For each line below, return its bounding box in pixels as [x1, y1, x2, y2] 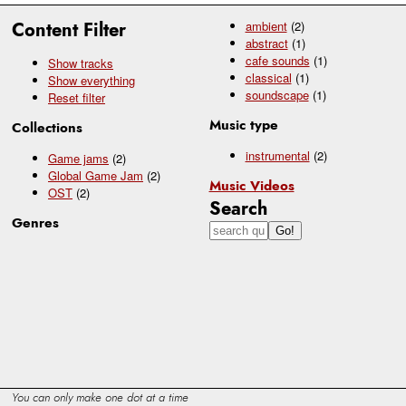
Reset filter [48, 88, 105, 106]
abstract [245, 34, 288, 52]
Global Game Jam [48, 166, 143, 184]
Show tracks [48, 53, 113, 72]
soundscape [245, 85, 309, 103]
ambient [245, 16, 287, 34]
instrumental [245, 146, 310, 164]
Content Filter [12, 16, 126, 43]
